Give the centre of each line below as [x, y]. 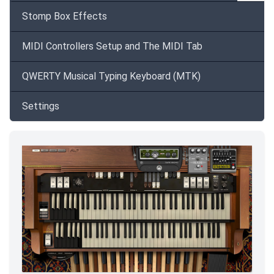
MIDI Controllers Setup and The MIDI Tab [112, 46]
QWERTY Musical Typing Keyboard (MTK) [111, 76]
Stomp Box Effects [65, 16]
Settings [41, 106]
